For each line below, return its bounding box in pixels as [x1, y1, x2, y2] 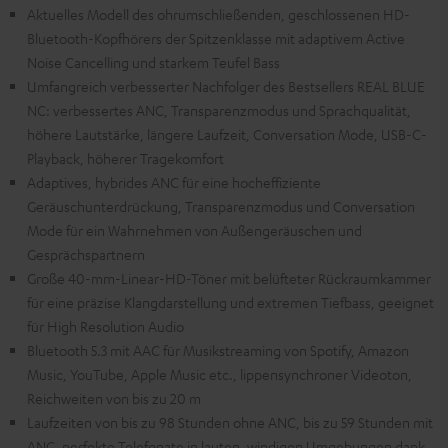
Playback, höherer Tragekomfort [27, 149, 224, 168]
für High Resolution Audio [27, 317, 184, 336]
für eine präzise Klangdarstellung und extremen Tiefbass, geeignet [27, 293, 434, 312]
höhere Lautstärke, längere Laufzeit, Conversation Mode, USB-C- [27, 125, 427, 144]
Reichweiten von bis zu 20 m [27, 389, 201, 408]
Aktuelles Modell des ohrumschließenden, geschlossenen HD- [27, 5, 410, 24]
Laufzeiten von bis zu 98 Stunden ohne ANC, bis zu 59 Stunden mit [27, 413, 433, 432]
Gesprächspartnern [27, 245, 145, 264]
